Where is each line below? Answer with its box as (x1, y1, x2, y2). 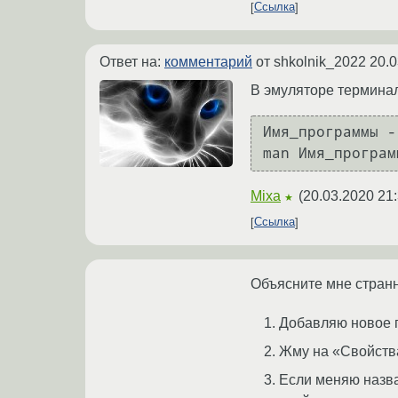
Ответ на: (99, 53, 164, 69)
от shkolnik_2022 (252, 53, 370, 69)
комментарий (164, 53, 252, 69)
